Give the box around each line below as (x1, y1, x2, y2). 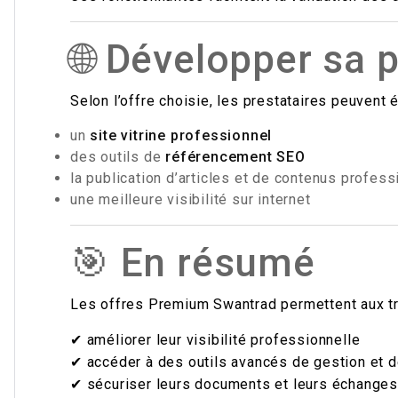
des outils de (70, 148, 166, 165)
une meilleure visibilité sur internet (70, 191, 311, 208)
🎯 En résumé (70, 240, 315, 286)
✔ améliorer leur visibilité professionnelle (70, 331, 361, 348)
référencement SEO (165, 148, 306, 165)
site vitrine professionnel (90, 127, 273, 144)
